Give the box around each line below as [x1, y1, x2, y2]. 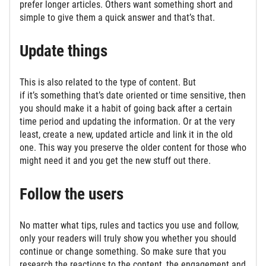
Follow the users [20, 185, 127, 204]
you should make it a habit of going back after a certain [20, 102, 232, 114]
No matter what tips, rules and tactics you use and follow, [20, 220, 239, 232]
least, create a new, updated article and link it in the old [20, 128, 233, 140]
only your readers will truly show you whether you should [20, 233, 236, 245]
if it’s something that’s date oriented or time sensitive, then [20, 89, 246, 101]
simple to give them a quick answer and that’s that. [20, 11, 217, 23]
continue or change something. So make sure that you [20, 246, 226, 258]
